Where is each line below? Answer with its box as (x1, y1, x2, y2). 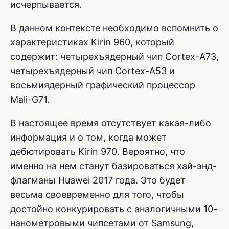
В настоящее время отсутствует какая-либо (10, 118, 211, 129)
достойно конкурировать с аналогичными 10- (10, 203, 217, 215)
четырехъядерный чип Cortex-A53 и (10, 65, 175, 77)
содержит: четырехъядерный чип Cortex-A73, (10, 51, 219, 62)
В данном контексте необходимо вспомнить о (10, 22, 218, 34)
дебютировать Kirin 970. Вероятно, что (10, 146, 185, 157)
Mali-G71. (10, 94, 50, 105)
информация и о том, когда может (10, 132, 167, 143)
